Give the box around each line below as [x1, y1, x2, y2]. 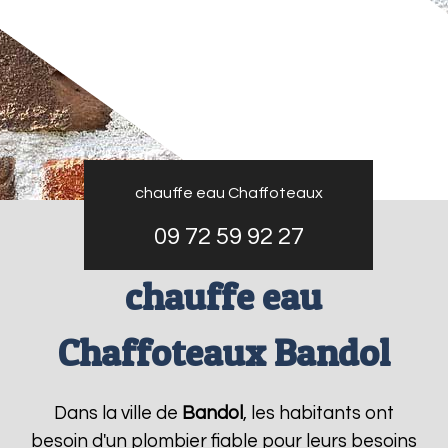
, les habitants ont [242, 404, 394, 423]
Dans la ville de [53, 404, 182, 423]
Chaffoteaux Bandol [57, 330, 390, 375]
